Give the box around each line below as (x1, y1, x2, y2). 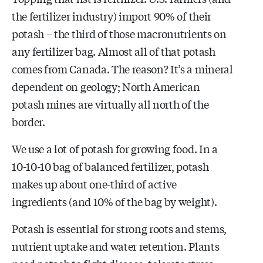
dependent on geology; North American (12, 78, 200, 94)
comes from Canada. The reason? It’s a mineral (12, 60, 233, 76)
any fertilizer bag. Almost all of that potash (12, 43, 215, 59)
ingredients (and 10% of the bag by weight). (12, 193, 217, 209)
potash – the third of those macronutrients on (12, 25, 227, 41)
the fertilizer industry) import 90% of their (12, 8, 211, 23)
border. (12, 113, 45, 129)
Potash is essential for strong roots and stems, (12, 220, 227, 236)
